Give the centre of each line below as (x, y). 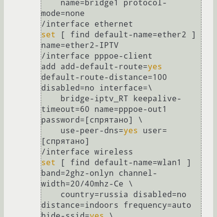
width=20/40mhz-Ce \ (87, 184)
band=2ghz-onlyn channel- (99, 173)
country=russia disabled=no (51, 195)
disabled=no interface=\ (97, 88)
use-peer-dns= (92, 131)
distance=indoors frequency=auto (116, 205)
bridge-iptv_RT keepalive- (51, 99)
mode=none (63, 14)
